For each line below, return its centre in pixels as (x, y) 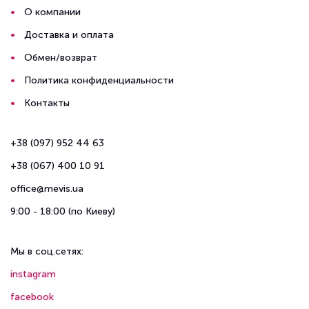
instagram (33, 274)
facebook (32, 297)
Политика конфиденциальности (99, 80)
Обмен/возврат (61, 58)
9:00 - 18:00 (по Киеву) (63, 211)
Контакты (47, 103)
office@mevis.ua (47, 189)
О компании (52, 12)
